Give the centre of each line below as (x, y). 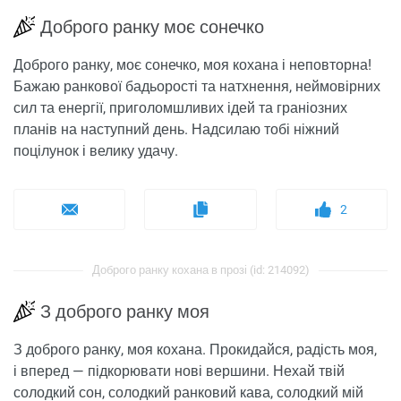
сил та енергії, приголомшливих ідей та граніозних (180, 108)
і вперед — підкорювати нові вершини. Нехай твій (179, 371)
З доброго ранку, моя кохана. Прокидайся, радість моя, (195, 350)
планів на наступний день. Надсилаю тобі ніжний (176, 130)
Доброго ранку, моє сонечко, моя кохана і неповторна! (192, 65)
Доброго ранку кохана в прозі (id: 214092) (200, 270)
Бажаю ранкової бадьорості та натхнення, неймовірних (197, 87)
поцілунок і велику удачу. (96, 151)
